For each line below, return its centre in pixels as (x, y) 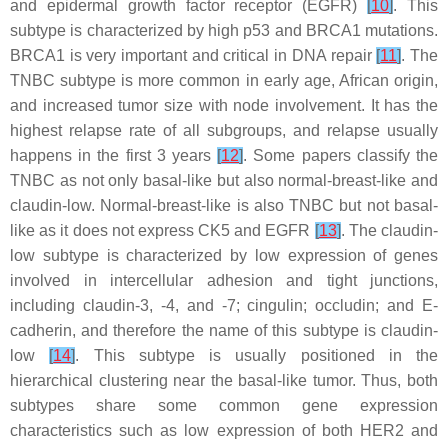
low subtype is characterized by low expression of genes (224, 255)
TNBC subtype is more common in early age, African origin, (224, 80)
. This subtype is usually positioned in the (256, 355)
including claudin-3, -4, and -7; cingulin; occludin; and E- (224, 305)
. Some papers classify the (341, 155)
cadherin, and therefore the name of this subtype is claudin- (224, 330)
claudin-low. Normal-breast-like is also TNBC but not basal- (224, 205)
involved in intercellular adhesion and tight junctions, (224, 280)
